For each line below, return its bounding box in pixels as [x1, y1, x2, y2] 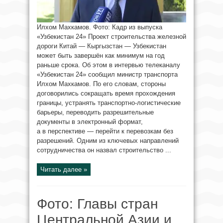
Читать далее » [40, 166, 87, 173]
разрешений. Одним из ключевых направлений [37, 137, 179, 144]
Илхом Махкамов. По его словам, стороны [37, 80, 166, 88]
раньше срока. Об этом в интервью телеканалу [37, 61, 180, 69]
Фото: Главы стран [37, 196, 158, 212]
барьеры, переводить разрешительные [37, 109, 154, 116]
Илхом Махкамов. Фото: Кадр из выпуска [37, 23, 162, 31]
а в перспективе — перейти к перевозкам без [37, 127, 173, 135]
